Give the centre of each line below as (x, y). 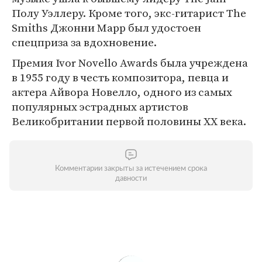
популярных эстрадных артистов (100, 106)
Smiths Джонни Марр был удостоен (106, 27)
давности (131, 179)
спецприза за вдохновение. (84, 42)
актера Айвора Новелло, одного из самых (122, 92)
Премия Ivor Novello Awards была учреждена (130, 63)
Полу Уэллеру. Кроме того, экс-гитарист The (129, 13)
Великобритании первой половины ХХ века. (129, 121)
